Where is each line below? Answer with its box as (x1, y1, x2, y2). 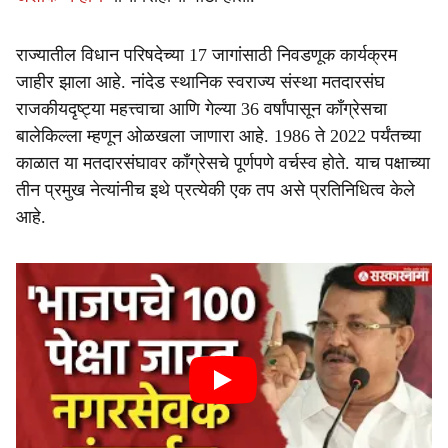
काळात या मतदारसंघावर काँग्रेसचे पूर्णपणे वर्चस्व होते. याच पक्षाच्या (16, 153, 430, 173)
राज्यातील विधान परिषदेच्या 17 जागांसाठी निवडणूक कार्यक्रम (16, 45, 397, 65)
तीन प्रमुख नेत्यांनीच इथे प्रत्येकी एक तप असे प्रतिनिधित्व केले (16, 180, 415, 200)
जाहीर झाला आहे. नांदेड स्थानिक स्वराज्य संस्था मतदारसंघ (16, 72, 385, 92)
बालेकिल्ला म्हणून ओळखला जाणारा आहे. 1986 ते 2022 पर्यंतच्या (16, 126, 421, 146)
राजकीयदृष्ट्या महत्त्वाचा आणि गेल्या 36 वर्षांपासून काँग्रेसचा (16, 99, 387, 119)
